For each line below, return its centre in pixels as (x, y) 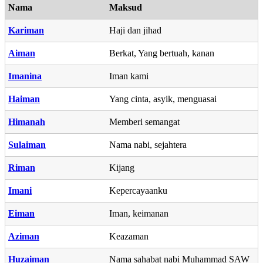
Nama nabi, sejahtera (148, 144)
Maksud (126, 7)
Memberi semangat (144, 122)
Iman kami (129, 76)
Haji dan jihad (135, 30)
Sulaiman (27, 144)
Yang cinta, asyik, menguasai (163, 99)
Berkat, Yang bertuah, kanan (162, 53)
